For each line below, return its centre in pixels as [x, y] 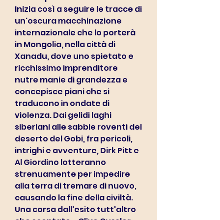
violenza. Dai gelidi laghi [63, 115]
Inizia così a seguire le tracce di [78, 9]
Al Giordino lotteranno [60, 162]
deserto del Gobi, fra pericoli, [74, 139]
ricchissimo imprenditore [66, 68]
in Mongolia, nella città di [65, 44]
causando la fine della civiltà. [74, 198]
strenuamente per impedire [72, 174]
